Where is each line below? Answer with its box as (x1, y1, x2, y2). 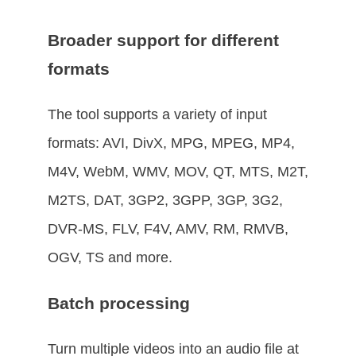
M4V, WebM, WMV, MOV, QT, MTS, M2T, (48, 164, 308, 180)
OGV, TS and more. (48, 250, 172, 266)
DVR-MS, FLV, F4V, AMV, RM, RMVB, (48, 221, 288, 238)
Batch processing (48, 293, 190, 312)
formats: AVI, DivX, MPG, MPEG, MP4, (48, 135, 295, 152)
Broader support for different (48, 31, 279, 50)
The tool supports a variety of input (48, 106, 267, 123)
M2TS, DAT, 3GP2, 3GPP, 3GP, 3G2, (48, 192, 283, 209)
